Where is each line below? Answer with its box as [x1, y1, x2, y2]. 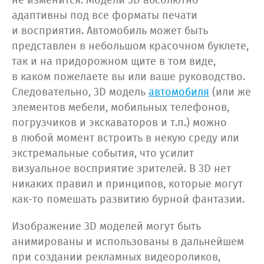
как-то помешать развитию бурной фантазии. [12, 192, 245, 209]
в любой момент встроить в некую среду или [12, 130, 239, 147]
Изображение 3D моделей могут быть [12, 219, 201, 236]
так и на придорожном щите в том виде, [12, 54, 216, 71]
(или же [209, 84, 251, 101]
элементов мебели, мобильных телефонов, [12, 100, 229, 117]
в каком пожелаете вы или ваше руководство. [12, 69, 245, 86]
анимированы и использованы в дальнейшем [12, 234, 244, 251]
